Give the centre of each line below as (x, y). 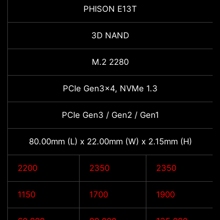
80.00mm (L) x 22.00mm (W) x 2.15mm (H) (110, 142)
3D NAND (110, 36)
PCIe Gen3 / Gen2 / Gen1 (110, 115)
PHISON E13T (110, 9)
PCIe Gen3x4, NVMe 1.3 (110, 89)
